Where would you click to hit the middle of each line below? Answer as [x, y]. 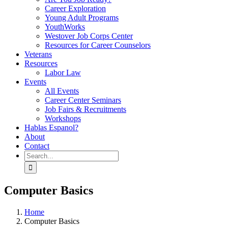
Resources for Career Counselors [98, 45]
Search [35, 154]
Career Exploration [75, 8]
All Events [62, 91]
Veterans [38, 54]
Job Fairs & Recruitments [85, 109]
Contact [37, 146]
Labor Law [63, 73]
